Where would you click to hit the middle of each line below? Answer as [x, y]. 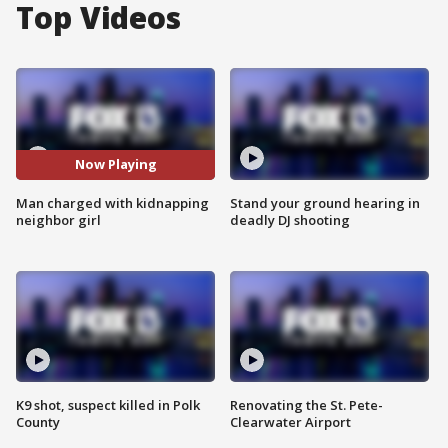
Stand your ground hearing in [325, 202]
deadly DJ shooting [290, 219]
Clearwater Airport [290, 422]
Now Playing [115, 164]
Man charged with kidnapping [112, 202]
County [38, 422]
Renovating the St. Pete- [306, 405]
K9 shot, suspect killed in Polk [108, 405]
